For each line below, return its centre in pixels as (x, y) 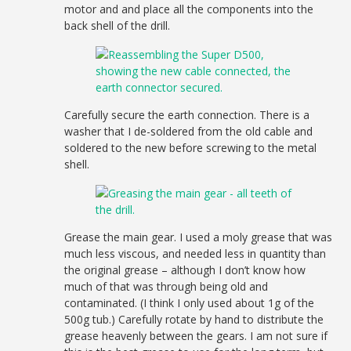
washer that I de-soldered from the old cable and (189, 131)
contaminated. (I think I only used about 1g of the (190, 302)
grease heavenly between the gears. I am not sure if (196, 335)
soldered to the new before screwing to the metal (191, 147)
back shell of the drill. (118, 25)
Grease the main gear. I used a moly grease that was (199, 237)
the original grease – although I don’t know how (185, 270)
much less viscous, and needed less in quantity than (195, 253)
